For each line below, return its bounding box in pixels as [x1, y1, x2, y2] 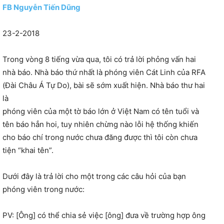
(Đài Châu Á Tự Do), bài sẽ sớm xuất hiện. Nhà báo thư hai [2, 80, 205, 90]
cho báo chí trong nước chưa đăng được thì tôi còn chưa [2, 132, 197, 142]
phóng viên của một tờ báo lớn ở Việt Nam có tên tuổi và [2, 106, 199, 116]
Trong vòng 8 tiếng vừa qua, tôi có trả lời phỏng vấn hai [2, 54, 196, 64]
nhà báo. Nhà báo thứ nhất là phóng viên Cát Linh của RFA [2, 67, 205, 77]
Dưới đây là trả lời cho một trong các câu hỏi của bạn [2, 171, 186, 181]
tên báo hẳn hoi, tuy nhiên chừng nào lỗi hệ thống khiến [2, 119, 198, 129]
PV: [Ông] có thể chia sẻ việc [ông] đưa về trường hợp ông [2, 210, 205, 220]
